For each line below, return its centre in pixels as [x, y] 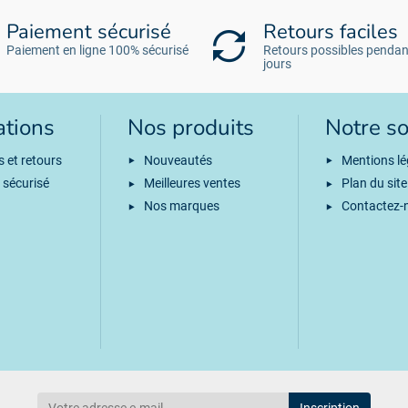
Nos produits [190, 128]
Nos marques [181, 205]
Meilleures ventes [192, 183]
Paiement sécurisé [89, 32]
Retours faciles [331, 32]
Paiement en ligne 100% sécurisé [97, 51]
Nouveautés [178, 160]
